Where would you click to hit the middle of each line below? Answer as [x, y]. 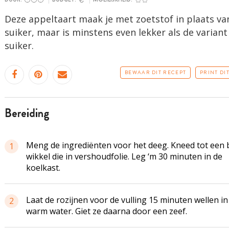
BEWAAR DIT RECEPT [156, 72]
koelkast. [43, 168]
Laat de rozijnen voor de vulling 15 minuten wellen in [127, 200]
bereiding [30, 113]
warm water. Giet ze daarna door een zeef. [106, 211]
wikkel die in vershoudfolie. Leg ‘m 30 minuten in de [124, 156]
